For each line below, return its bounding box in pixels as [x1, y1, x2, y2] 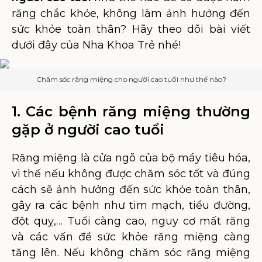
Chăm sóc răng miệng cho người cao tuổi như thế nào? [36, 75, 226, 84]
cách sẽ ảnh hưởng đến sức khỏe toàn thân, [12, 183, 250, 196]
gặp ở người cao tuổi [12, 121, 164, 138]
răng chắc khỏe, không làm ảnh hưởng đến [12, 7, 250, 20]
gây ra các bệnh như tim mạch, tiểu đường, [12, 199, 250, 212]
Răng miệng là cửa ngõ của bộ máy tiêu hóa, [12, 151, 250, 164]
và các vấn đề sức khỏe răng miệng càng [12, 230, 250, 243]
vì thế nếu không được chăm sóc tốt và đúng [12, 167, 250, 180]
